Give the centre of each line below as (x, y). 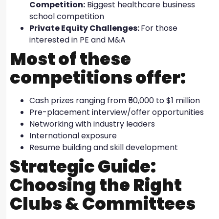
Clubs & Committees (103, 203)
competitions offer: (98, 77)
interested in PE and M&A (78, 40)
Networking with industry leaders (93, 124)
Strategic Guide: (83, 166)
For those (159, 28)
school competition (68, 16)
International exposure (74, 135)
